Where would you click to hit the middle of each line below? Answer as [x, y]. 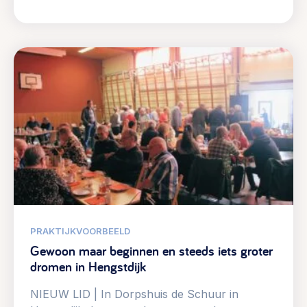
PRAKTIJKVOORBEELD [80, 231]
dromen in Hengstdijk [88, 266]
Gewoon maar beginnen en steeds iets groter [151, 250]
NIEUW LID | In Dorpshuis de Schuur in [134, 294]
